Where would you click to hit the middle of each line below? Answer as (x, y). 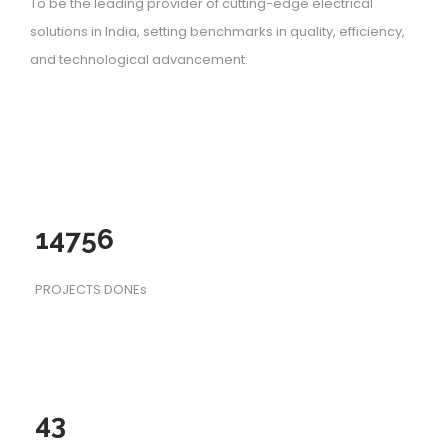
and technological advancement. (139, 60)
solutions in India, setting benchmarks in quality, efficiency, (217, 32)
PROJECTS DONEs (91, 290)
